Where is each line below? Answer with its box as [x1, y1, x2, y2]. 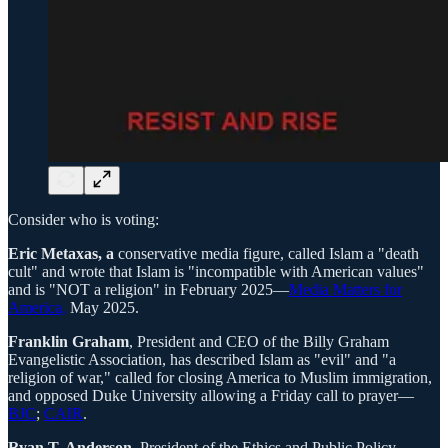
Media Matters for [289, 281, 402, 299]
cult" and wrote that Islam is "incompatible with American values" [8, 263, 424, 281]
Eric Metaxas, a [8, 245, 114, 263]
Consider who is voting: [8, 211, 159, 229]
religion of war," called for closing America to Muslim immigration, [8, 369, 432, 387]
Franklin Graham [8, 333, 129, 351]
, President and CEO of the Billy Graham [129, 333, 389, 351]
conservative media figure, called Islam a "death [114, 245, 419, 263]
